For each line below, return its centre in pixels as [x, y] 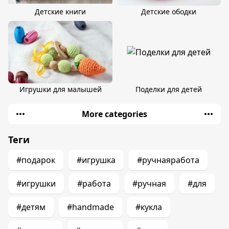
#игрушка [96, 160]
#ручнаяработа [168, 160]
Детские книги [60, 11]
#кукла [149, 207]
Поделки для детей [169, 89]
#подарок [36, 160]
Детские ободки [169, 11]
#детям [31, 207]
